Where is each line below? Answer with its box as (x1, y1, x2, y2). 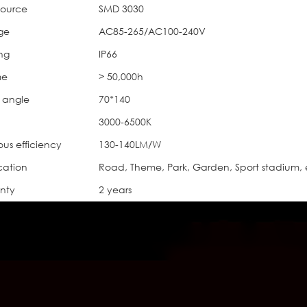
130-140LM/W (99, 138, 161, 151)
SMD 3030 (99, 2, 144, 15)
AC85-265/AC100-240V (99, 25, 206, 38)
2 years (99, 183, 132, 196)
